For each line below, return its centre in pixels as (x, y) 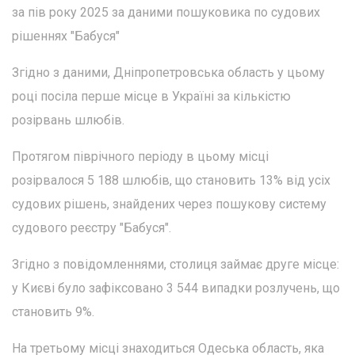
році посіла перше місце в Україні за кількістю (151, 96)
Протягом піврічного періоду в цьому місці (140, 156)
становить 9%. (53, 311)
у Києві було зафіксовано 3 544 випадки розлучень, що (176, 288)
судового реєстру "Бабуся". (92, 227)
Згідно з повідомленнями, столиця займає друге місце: (176, 264)
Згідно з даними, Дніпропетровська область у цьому (168, 72)
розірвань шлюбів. (68, 120)
